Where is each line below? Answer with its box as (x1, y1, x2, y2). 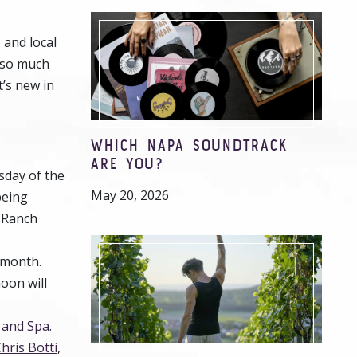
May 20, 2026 (91, 186, 169, 204)
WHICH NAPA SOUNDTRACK (91, 135, 288, 154)
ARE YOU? (91, 154, 164, 172)
